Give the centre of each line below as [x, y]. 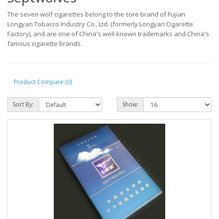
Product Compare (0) [43, 82]
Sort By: [23, 105]
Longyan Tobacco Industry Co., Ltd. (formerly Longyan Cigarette [100, 24]
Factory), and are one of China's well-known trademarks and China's [108, 34]
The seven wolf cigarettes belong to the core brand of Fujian [96, 14]
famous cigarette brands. [45, 44]
